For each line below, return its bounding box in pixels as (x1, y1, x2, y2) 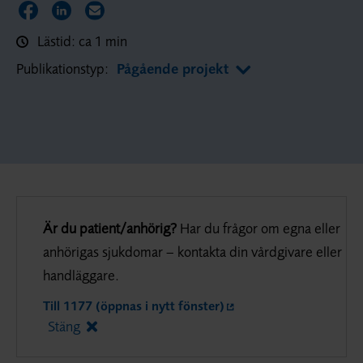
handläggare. (43, 264, 119, 285)
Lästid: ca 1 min (34, 30, 127, 51)
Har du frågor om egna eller (180, 217, 340, 238)
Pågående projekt (117, 58, 228, 79)
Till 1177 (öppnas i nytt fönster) (43, 296, 224, 314)
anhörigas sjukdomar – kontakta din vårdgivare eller (43, 241, 342, 262)
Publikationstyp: (16, 58, 109, 79)
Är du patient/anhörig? (43, 217, 177, 238)
